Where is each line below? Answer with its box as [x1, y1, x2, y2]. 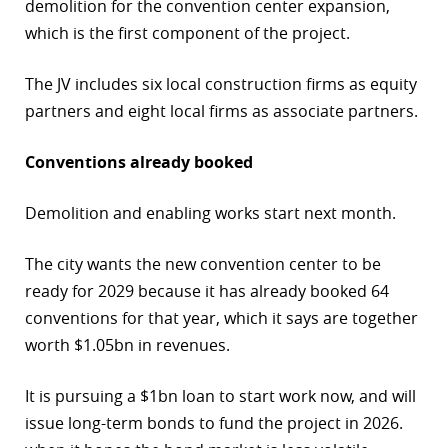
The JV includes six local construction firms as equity [25, 72, 417, 95]
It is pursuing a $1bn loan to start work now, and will [25, 384, 416, 407]
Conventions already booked [25, 150, 253, 173]
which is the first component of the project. [25, 21, 350, 44]
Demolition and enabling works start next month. [25, 201, 396, 224]
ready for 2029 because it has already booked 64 [25, 279, 389, 302]
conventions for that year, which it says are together [25, 306, 418, 329]
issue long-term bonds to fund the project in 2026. [25, 411, 403, 434]
